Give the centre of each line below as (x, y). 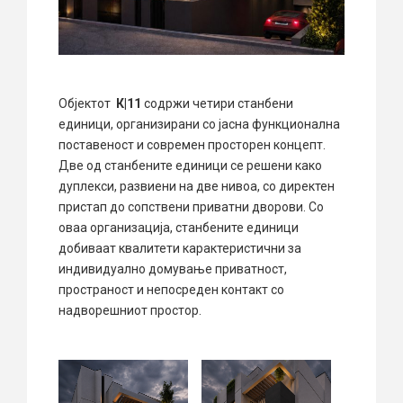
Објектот (85, 104)
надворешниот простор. (130, 311)
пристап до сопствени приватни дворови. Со (191, 207)
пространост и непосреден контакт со (171, 290)
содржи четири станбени (217, 104)
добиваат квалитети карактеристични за (180, 249)
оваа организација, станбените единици (179, 228)
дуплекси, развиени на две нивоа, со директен (197, 187)
